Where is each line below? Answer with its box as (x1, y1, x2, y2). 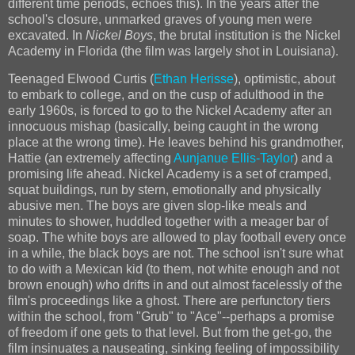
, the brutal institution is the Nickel (153, 28, 341, 42)
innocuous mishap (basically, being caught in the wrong (8, 120, 319, 134)
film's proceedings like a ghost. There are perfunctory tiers (8, 294, 330, 308)
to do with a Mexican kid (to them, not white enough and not (8, 262, 339, 277)
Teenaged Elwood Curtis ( (8, 72, 154, 86)
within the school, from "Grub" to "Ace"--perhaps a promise (8, 310, 334, 324)
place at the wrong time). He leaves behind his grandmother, (8, 136, 344, 150)
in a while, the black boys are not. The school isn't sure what (8, 246, 343, 261)
